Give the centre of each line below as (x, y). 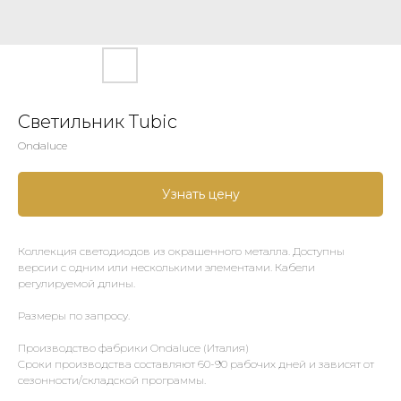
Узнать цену (200, 194)
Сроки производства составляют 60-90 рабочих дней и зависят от (196, 364)
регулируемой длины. (77, 283)
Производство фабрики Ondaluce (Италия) (133, 348)
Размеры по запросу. (74, 316)
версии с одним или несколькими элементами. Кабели (166, 267)
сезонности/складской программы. (112, 380)
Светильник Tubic (98, 122)
